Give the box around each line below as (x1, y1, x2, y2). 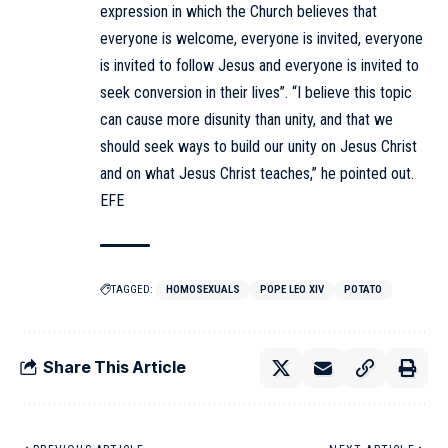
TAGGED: (111, 282, 153, 296)
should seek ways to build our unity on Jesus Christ (100, 136, 417, 156)
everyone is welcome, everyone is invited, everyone (100, 28, 423, 48)
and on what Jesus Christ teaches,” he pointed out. (100, 163, 414, 183)
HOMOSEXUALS (166, 282, 240, 296)
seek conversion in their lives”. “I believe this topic (100, 82, 412, 102)
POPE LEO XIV (260, 282, 324, 296)
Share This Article (43, 357, 186, 378)
